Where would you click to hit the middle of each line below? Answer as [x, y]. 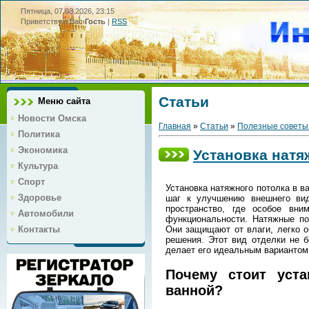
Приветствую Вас [52, 21]
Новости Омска [52, 119]
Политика [39, 134]
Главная [175, 126]
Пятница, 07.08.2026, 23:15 [68, 11]
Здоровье [40, 198]
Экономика [43, 150]
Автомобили [46, 214]
